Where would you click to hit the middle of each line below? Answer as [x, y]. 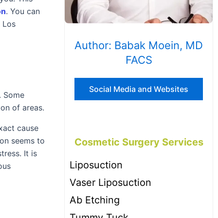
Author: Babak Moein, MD [139, 45]
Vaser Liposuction [110, 183]
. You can [23, 11]
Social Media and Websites [139, 89]
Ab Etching [95, 200]
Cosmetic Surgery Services [139, 142]
